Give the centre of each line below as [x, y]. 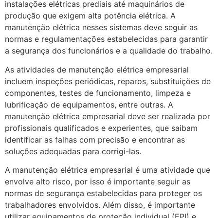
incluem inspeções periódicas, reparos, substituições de [108, 81]
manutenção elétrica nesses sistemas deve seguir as [101, 27]
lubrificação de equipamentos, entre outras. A [89, 104]
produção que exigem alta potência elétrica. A [90, 16]
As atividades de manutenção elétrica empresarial [97, 69]
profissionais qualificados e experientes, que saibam [101, 128]
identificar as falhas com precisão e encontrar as [95, 139]
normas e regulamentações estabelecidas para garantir [106, 39]
